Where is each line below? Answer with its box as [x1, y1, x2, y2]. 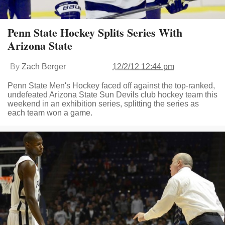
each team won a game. [8, 108, 92, 117]
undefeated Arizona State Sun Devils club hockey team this [8, 90, 217, 99]
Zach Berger [22, 62, 66, 71]
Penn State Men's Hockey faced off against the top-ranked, [8, 81, 215, 90]
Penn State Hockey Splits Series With [8, 24, 182, 41]
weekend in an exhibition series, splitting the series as [8, 99, 199, 108]
